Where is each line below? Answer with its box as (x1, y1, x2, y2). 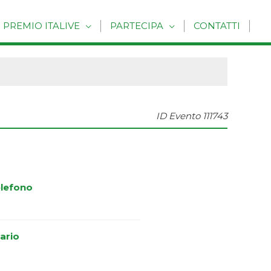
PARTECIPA (110, 20, 163, 32)
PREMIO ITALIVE (3, 20, 80, 32)
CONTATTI (194, 20, 240, 32)
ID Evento (156, 110, 200, 122)
